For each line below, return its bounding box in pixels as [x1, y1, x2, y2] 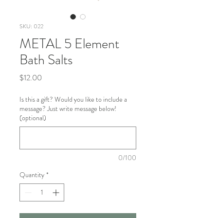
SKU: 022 [19, 22, 43, 31]
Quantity [19, 170, 44, 180]
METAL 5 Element [19, 34, 119, 54]
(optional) [19, 113, 46, 123]
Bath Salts [19, 50, 73, 70]
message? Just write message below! [19, 104, 116, 114]
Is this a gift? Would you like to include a [19, 94, 127, 105]
